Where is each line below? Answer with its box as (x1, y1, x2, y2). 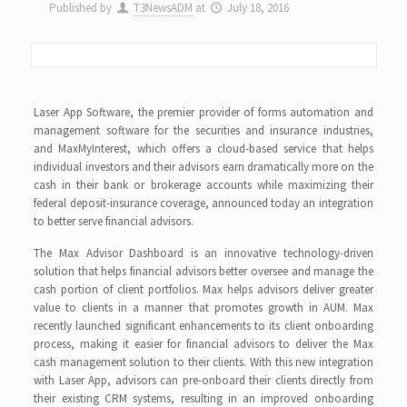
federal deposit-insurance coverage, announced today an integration (34, 195, 373, 211)
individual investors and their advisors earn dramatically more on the (34, 159, 373, 174)
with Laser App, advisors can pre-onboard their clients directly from (34, 372, 373, 388)
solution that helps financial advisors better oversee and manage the (34, 263, 373, 279)
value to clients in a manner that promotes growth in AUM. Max (34, 300, 373, 315)
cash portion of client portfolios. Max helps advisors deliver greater (34, 282, 373, 297)
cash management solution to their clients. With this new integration (34, 354, 373, 370)
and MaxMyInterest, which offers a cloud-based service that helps (34, 141, 373, 156)
